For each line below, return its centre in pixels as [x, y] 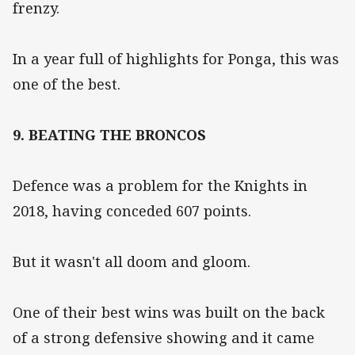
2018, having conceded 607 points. [132, 211]
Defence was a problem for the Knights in [160, 186]
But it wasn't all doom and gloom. [132, 262]
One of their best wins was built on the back [169, 313]
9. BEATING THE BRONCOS [109, 135]
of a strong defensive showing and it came [164, 338]
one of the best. [67, 84]
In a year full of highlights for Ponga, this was [176, 59]
